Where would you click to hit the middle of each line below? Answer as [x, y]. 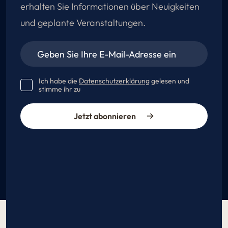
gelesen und [169, 81]
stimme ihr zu [60, 89]
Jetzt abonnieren [105, 116]
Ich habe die [59, 81]
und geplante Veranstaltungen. [83, 23]
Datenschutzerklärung [114, 81]
